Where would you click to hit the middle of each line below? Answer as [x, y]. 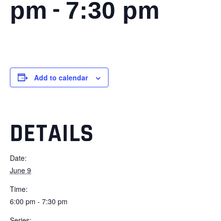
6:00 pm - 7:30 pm [39, 201]
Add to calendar [61, 77]
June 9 [20, 170]
